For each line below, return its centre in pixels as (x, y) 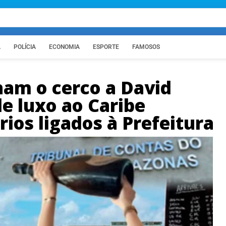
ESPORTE (106, 47)
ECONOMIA (64, 47)
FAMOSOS (146, 47)
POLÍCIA (25, 47)
